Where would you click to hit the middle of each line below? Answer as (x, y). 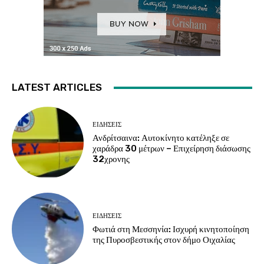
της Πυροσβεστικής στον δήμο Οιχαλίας (164, 240)
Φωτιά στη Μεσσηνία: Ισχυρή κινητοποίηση (171, 230)
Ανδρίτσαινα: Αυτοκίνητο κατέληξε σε (161, 138)
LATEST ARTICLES (57, 88)
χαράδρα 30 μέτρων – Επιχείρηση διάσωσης (172, 148)
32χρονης (111, 159)
